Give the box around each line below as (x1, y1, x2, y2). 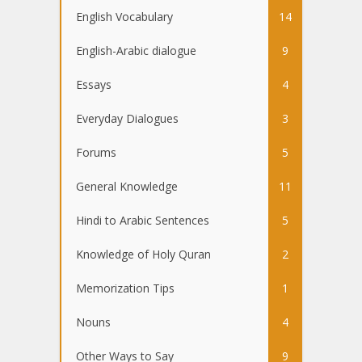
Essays (76, 77, 112, 93)
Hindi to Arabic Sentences (76, 213, 209, 229)
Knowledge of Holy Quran (76, 246, 211, 263)
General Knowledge (76, 179, 178, 195)
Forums (76, 145, 116, 161)
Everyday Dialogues (76, 111, 179, 127)
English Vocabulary (76, 9, 173, 25)
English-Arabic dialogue (76, 43, 196, 59)
